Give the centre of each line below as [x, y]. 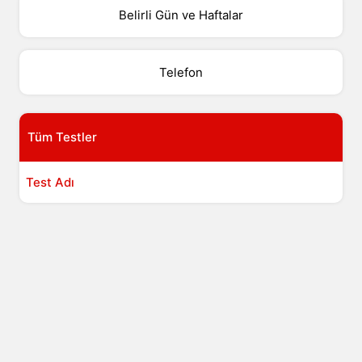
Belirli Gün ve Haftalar [181, 15]
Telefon [181, 72]
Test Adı [50, 182]
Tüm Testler [62, 137]
